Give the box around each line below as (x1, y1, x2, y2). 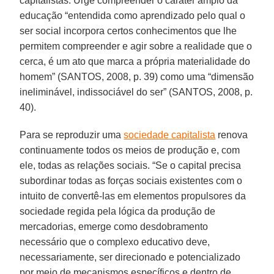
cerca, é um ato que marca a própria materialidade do (20, 56, 251, 67)
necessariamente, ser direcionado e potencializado (20, 251, 241, 262)
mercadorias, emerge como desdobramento (20, 221, 209, 232)
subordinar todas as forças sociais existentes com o (20, 175, 243, 186)
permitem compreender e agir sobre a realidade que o (20, 40, 253, 51)
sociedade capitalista (124, 129, 216, 140)
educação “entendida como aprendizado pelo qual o (20, 10, 246, 21)
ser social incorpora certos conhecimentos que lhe (20, 25, 237, 36)
